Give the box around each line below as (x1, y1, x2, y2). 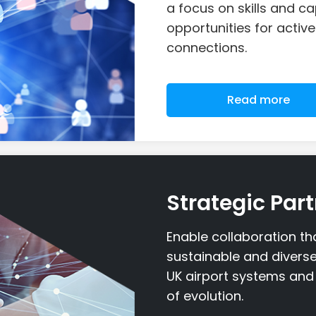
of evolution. (166, 287, 243, 305)
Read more (226, 91, 290, 108)
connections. (166, 38, 247, 56)
